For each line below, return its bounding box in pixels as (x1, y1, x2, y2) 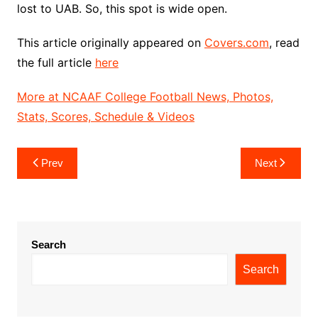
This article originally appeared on (16, 35, 204, 50)
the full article (16, 55, 95, 70)
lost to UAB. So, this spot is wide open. (16, 1, 227, 16)
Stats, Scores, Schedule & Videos (16, 109, 194, 124)
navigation (16, 169, 99, 190)
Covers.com (204, 35, 269, 50)
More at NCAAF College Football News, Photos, (16, 89, 273, 104)
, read (268, 35, 300, 50)
